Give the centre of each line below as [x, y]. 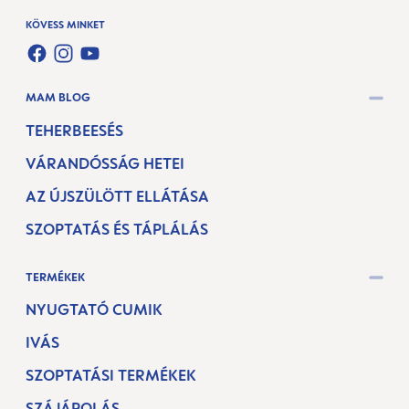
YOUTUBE [113, 66]
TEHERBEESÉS [74, 130]
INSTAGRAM [96, 66]
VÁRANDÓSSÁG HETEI [105, 163]
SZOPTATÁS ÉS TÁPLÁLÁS [117, 229]
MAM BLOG [58, 98]
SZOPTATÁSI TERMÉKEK [111, 375]
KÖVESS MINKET [65, 25]
